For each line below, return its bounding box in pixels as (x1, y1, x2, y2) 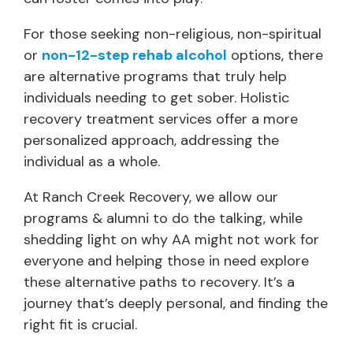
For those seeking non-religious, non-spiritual (24, 24, 321, 43)
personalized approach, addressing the (24, 130, 279, 150)
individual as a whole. (24, 151, 160, 171)
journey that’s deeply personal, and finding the (24, 293, 328, 313)
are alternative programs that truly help (24, 66, 287, 86)
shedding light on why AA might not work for (24, 229, 319, 249)
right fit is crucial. (24, 314, 137, 334)
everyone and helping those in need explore (24, 251, 309, 270)
